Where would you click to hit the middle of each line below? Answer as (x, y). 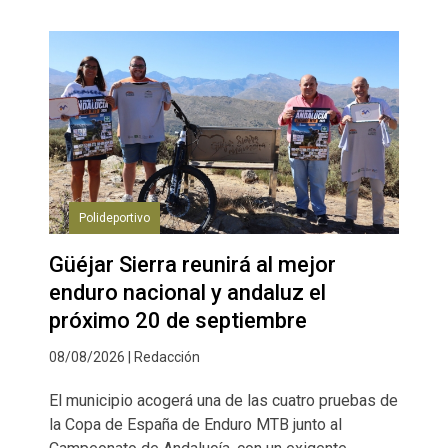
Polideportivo (114, 218)
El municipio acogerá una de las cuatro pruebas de (223, 401)
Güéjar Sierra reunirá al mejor (192, 265)
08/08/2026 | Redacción (124, 357)
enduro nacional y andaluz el (187, 293)
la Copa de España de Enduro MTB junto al (195, 425)
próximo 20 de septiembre (178, 321)
